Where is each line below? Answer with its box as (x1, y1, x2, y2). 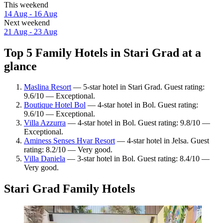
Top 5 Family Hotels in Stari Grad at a (4, 46, 201, 59)
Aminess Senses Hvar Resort (24, 136, 115, 145)
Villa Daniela (24, 154, 65, 163)
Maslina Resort (24, 83, 71, 92)
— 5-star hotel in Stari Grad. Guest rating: (71, 83, 205, 92)
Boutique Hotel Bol (24, 101, 86, 110)
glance (4, 59, 37, 73)
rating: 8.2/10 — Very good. (24, 145, 112, 154)
